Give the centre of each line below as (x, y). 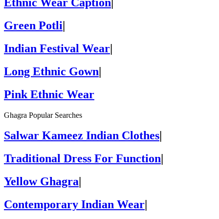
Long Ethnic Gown (51, 71)
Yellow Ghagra (41, 182)
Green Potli (33, 25)
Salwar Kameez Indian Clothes (82, 136)
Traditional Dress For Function (82, 159)
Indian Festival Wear (57, 48)
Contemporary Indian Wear (74, 205)
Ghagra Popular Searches (43, 115)
